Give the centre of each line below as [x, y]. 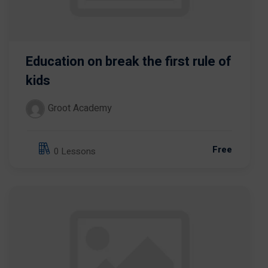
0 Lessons [75, 152]
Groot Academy [80, 109]
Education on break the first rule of [128, 61]
